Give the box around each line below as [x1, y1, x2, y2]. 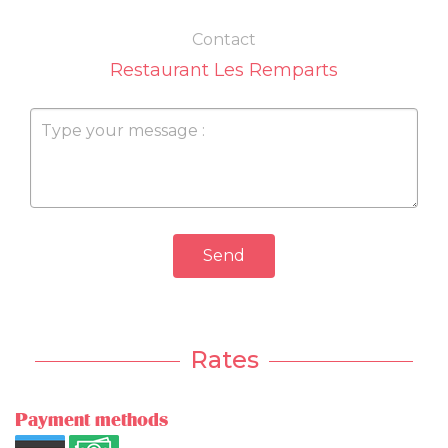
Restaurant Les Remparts [110, 59, 338, 82]
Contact [192, 30, 256, 50]
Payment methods [15, 410, 168, 431]
